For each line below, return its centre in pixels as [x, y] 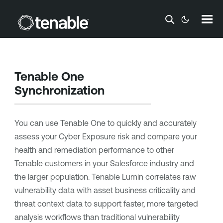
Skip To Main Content [111, 16]
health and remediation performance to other [94, 150]
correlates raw [169, 177]
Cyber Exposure [87, 136]
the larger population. [53, 177]
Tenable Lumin [117, 177]
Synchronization [59, 90]
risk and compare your [156, 136]
